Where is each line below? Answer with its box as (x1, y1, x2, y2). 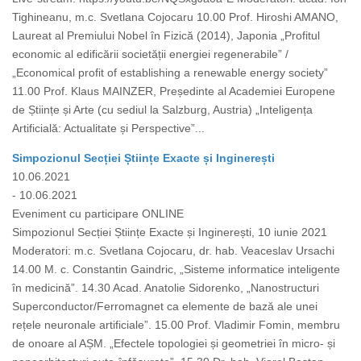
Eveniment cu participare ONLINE (12, 207, 184, 221)
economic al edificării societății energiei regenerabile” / (12, 48, 288, 61)
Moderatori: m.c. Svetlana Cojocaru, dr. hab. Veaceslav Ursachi (12, 244, 334, 258)
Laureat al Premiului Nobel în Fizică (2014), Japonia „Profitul (12, 29, 320, 43)
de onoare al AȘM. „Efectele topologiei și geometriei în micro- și (12, 337, 335, 351)
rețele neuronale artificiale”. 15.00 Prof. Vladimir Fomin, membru (12, 318, 340, 332)
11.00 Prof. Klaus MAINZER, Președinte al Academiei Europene (12, 85, 335, 98)
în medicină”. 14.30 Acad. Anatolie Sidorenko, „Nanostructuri (12, 281, 319, 295)
